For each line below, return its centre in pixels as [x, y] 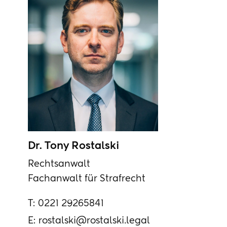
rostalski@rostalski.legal [94, 221]
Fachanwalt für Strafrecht [86, 179]
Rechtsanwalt [59, 164]
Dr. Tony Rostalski [73, 146]
